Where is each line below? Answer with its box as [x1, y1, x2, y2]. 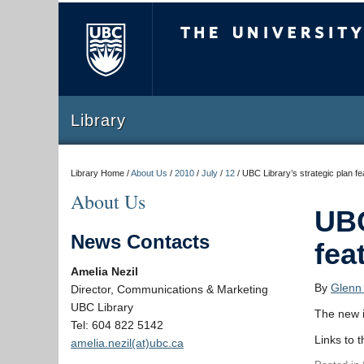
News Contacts [71, 231, 210, 253]
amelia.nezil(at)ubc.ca [71, 336, 184, 349]
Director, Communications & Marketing [71, 283, 268, 296]
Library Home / [71, 168, 131, 178]
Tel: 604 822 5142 [71, 318, 163, 331]
